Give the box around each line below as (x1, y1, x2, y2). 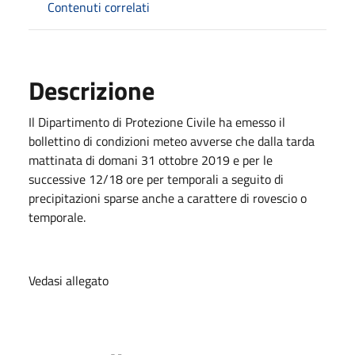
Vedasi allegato (29, 270, 109, 290)
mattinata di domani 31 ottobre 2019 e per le (29, 150, 273, 170)
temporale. (29, 207, 86, 227)
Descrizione (29, 71, 155, 109)
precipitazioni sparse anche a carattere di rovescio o (29, 188, 307, 208)
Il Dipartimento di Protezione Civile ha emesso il (29, 112, 285, 132)
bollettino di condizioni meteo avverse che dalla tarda (29, 131, 315, 151)
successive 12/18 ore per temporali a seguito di (29, 169, 284, 189)
